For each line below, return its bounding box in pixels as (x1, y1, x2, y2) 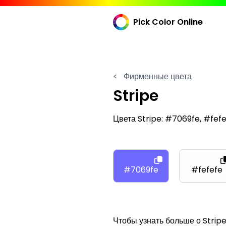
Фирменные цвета (122, 70, 192, 82)
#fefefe (191, 163, 223, 176)
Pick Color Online (133, 16, 203, 28)
